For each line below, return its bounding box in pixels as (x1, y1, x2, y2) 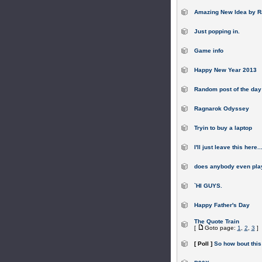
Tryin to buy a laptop (194, 125, 252, 131)
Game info (194, 47, 223, 54)
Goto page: (204, 225, 237, 231)
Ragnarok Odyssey (194, 105, 249, 112)
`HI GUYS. (194, 182, 222, 189)
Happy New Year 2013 (194, 67, 257, 73)
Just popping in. (194, 28, 240, 35)
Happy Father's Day (194, 202, 250, 208)
